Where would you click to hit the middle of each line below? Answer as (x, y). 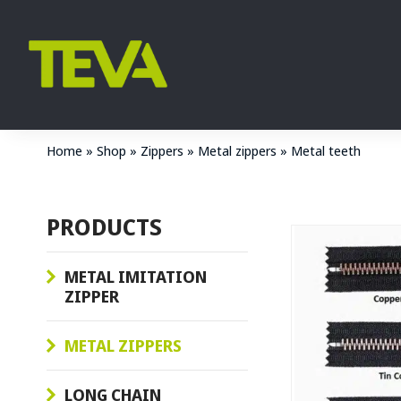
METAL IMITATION (136, 277)
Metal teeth (326, 150)
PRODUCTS (104, 227)
